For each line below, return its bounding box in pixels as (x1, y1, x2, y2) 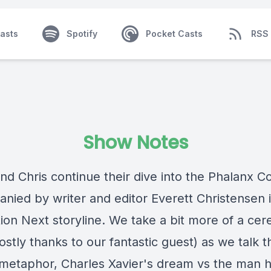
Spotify (66, 28, 97, 39)
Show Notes (83, 130, 188, 155)
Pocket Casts (145, 28, 203, 39)
